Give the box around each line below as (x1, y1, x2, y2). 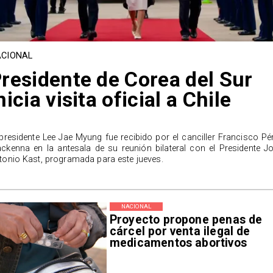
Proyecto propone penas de (109, 212, 263, 227)
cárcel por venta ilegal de (109, 224, 250, 238)
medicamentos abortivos (109, 235, 247, 250)
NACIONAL (121, 202, 152, 210)
